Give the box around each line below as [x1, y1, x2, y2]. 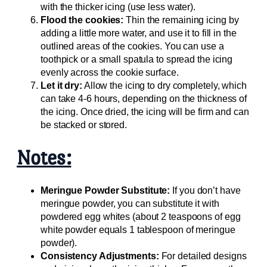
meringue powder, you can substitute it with [41, 198, 219, 209]
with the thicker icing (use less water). [41, 1, 195, 12]
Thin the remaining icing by [123, 14, 239, 25]
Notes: [17, 145, 72, 169]
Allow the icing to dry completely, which [82, 80, 247, 91]
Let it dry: [41, 80, 82, 91]
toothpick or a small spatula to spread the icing [41, 54, 233, 64]
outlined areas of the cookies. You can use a [41, 41, 224, 51]
